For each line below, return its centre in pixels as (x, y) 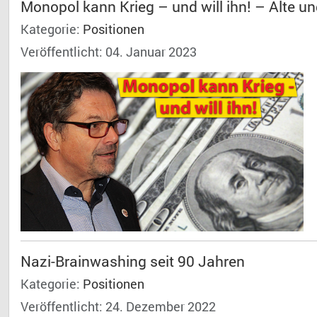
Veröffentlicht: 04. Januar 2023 (109, 52)
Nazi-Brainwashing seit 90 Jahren (133, 261)
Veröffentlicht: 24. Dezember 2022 (118, 307)
